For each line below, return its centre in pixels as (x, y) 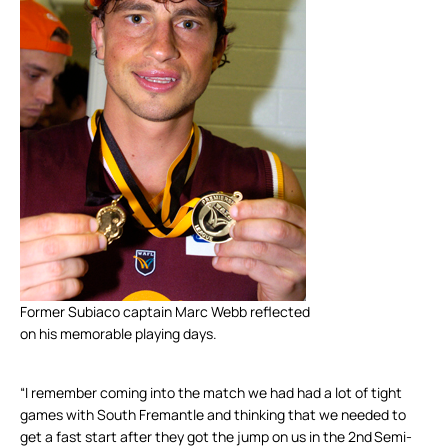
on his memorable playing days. (118, 334)
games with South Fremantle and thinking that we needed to (213, 415)
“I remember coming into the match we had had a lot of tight (211, 393)
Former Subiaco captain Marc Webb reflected (165, 312)
